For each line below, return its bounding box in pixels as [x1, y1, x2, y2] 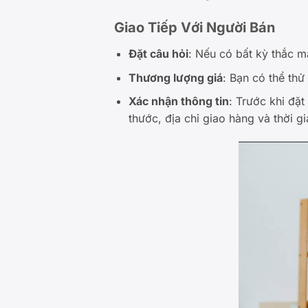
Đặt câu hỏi [128, 47, 188, 61]
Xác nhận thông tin [128, 94, 229, 109]
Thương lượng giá [128, 70, 223, 85]
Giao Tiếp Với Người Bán [114, 19, 276, 36]
